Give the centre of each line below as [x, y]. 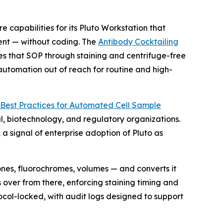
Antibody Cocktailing [138, 41]
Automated [91, 105]
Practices [37, 105]
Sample [146, 105]
